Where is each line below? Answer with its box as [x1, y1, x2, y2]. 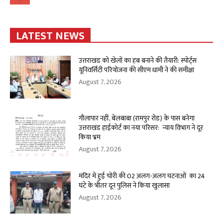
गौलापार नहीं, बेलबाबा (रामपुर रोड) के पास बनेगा [79, 112, 195, 124]
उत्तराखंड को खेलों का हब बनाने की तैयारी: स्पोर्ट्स [79, 55, 197, 67]
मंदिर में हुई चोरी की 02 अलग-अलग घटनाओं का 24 [79, 170, 206, 182]
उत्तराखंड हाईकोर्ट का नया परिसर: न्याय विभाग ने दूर [79, 122, 204, 134]
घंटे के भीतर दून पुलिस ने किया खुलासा [79, 179, 170, 191]
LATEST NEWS [16, 27, 85, 46]
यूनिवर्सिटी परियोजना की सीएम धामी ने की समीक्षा [79, 64, 195, 76]
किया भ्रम [79, 131, 101, 143]
